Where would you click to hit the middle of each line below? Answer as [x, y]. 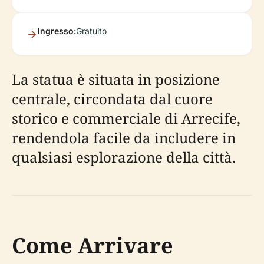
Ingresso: [57, 31]
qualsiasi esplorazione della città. [124, 157]
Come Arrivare [93, 245]
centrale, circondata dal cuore [112, 99]
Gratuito [91, 31]
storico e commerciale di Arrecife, [126, 118]
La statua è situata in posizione [116, 79]
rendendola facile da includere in [124, 138]
